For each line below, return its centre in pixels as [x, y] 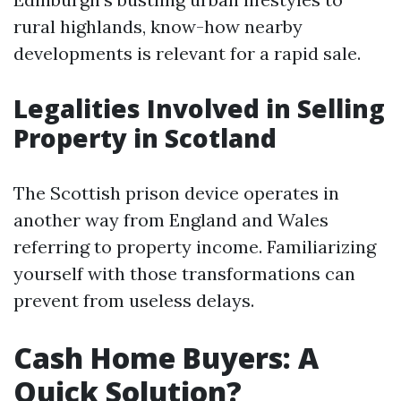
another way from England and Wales [171, 220]
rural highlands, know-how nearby [158, 26]
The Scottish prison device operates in [176, 193]
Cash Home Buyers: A [166, 358]
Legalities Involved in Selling [199, 108]
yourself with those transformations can [184, 273]
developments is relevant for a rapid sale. [187, 53]
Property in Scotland [145, 138]
